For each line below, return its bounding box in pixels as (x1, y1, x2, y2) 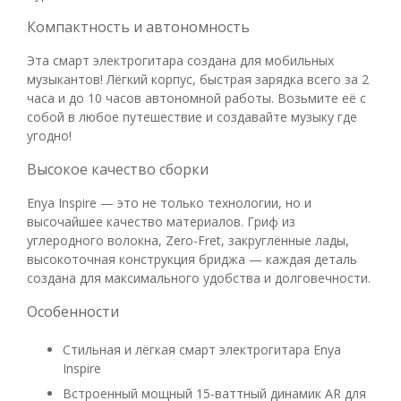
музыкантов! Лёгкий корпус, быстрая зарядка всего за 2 (27, 70, 369, 88)
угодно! (27, 126, 72, 144)
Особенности (27, 301, 119, 321)
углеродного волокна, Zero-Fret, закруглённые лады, (27, 231, 349, 249)
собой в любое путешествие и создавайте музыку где (27, 107, 357, 125)
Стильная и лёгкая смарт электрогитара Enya (63, 340, 341, 358)
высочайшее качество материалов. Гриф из (27, 212, 295, 230)
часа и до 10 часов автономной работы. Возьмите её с (27, 89, 366, 107)
